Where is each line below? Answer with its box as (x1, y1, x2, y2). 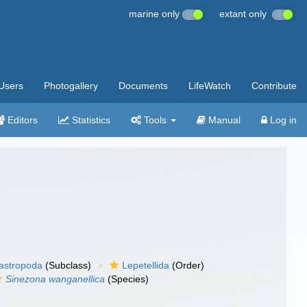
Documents (119, 80, 168, 91)
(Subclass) (42, 260, 92, 271)
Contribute (251, 80, 297, 91)
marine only (129, 8, 182, 19)
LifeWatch (188, 80, 231, 91)
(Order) (169, 260, 205, 271)
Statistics (69, 114, 110, 125)
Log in (267, 114, 297, 125)
